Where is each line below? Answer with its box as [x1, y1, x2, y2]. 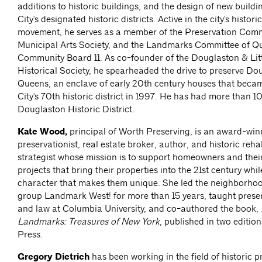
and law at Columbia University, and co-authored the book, [18, 203, 261, 215]
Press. [18, 229, 47, 240]
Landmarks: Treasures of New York [18, 216, 160, 227]
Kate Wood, [18, 126, 70, 138]
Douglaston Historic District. [18, 104, 135, 115]
